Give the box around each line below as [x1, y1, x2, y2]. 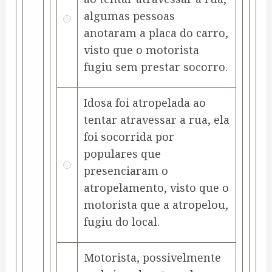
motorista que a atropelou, [84, 197, 228, 212]
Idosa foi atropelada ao [84, 95, 206, 110]
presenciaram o [84, 163, 168, 178]
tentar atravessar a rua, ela [84, 112, 229, 127]
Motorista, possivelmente [84, 250, 221, 265]
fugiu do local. [84, 214, 160, 229]
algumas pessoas [84, 8, 175, 24]
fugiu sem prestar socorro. [84, 59, 228, 75]
